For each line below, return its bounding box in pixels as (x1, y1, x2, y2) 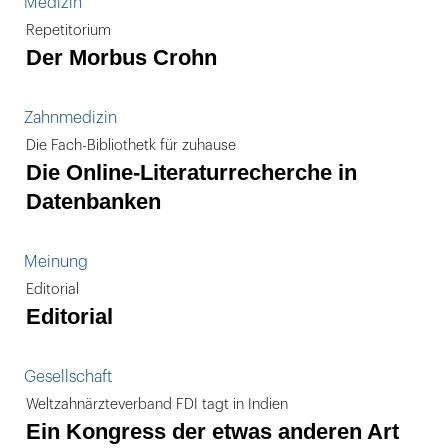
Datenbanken (26, 189, 161, 214)
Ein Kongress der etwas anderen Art (26, 419, 399, 444)
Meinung (24, 254, 88, 270)
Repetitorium (26, 23, 111, 38)
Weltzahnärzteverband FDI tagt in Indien (26, 397, 288, 412)
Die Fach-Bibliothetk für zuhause (26, 138, 236, 153)
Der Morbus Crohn (26, 45, 217, 70)
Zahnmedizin (24, 110, 117, 126)
